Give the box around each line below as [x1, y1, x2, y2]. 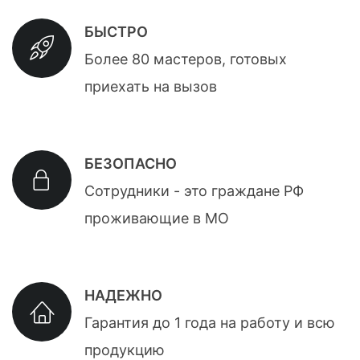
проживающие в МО [84, 210, 229, 227]
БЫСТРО [84, 23, 148, 41]
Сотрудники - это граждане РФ [84, 182, 304, 200]
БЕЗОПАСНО [84, 155, 177, 173]
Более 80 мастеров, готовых [84, 51, 287, 68]
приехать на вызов [84, 78, 217, 96]
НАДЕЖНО [84, 287, 162, 305]
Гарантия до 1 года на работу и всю [84, 314, 335, 332]
